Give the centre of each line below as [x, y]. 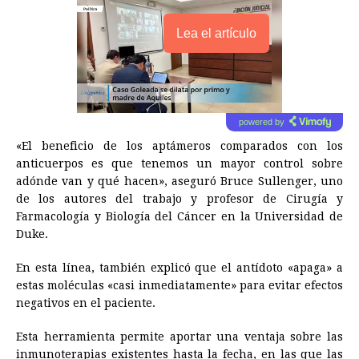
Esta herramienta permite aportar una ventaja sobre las [179, 336]
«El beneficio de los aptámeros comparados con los [179, 145]
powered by [261, 121]
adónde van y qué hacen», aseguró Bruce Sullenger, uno [179, 181]
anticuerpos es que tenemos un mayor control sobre [179, 163]
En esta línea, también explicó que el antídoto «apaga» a [179, 267]
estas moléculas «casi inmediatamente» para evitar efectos [179, 285]
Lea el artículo [216, 33]
